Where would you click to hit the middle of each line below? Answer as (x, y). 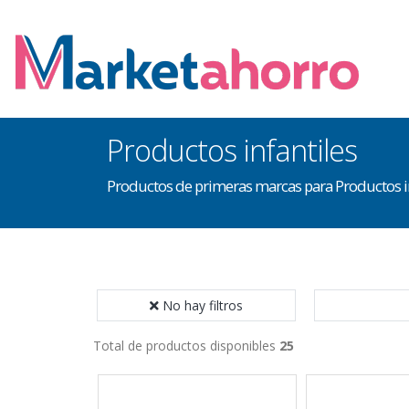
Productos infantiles (232, 150)
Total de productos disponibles (186, 346)
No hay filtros (203, 305)
